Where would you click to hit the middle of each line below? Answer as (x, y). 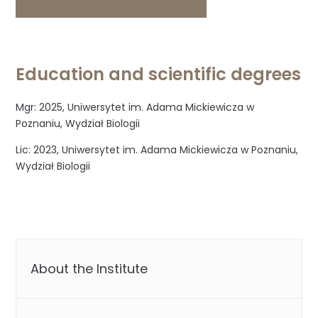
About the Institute (89, 269)
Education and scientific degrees (159, 74)
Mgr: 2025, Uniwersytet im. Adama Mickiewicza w (135, 107)
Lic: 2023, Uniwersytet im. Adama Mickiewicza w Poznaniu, (157, 150)
